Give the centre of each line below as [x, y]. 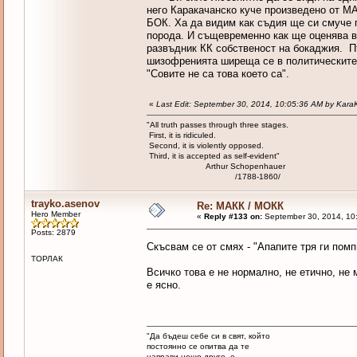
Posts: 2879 [53, 233]
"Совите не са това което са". [218, 74]
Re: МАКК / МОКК [240, 206]
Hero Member [55, 214]
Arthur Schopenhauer [216, 167]
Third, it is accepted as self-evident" [213, 156]
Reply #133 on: [233, 217]
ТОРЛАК [47, 259]
